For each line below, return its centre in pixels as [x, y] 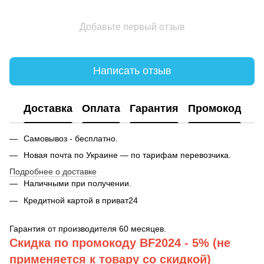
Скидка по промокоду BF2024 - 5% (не [120, 243]
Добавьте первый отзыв [132, 27]
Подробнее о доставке [53, 172]
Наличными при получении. [77, 184]
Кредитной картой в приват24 [81, 200]
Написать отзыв [132, 71]
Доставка [48, 109]
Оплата [101, 109]
